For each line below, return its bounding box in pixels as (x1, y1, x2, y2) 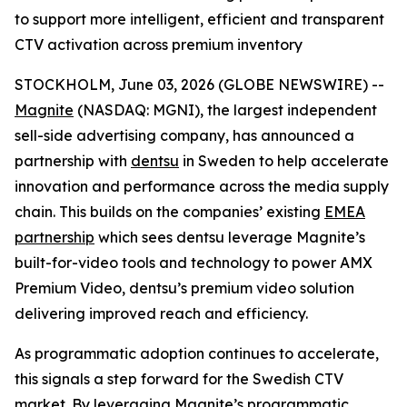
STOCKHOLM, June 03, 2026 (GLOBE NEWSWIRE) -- (15, 75, 384, 94)
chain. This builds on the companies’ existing (15, 203, 324, 221)
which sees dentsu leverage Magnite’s (94, 228, 365, 246)
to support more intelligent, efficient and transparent (15, 10, 384, 28)
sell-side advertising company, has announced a (15, 126, 354, 144)
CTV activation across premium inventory (15, 35, 303, 54)
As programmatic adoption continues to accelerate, (15, 344, 379, 362)
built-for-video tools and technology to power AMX (15, 253, 372, 272)
